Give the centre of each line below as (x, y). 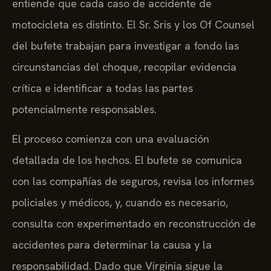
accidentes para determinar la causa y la (112, 245)
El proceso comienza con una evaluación (111, 139)
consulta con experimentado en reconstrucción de (134, 224)
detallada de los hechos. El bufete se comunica (127, 160)
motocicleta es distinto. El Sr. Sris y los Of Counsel (133, 25)
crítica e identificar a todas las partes (103, 88)
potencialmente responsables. (84, 109)
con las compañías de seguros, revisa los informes (133, 181)
